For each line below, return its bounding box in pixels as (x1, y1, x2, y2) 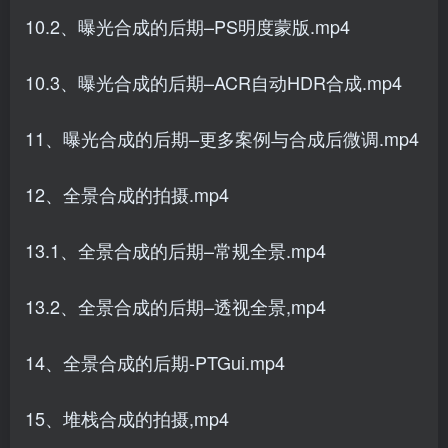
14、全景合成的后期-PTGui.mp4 (25, 349, 285, 375)
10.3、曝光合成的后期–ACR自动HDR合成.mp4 (25, 69, 402, 95)
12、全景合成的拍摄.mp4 (25, 181, 229, 207)
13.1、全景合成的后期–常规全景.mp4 (25, 237, 326, 263)
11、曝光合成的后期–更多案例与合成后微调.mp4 (25, 125, 419, 151)
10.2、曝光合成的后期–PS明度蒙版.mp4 (25, 13, 350, 39)
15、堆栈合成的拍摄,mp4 (25, 405, 229, 431)
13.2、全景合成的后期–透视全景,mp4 (25, 293, 326, 319)
